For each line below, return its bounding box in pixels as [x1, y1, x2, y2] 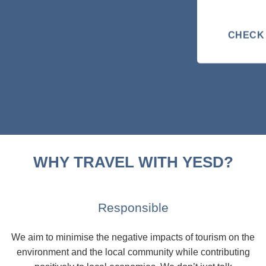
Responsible [97, 200, 169, 214]
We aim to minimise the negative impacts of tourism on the [11, 232, 255, 242]
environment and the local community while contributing [16, 246, 250, 257]
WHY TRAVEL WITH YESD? [33, 153, 233, 170]
